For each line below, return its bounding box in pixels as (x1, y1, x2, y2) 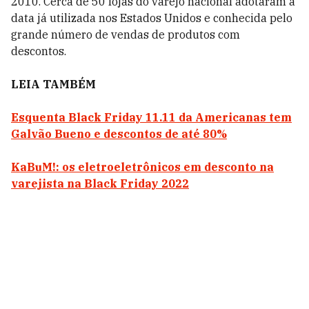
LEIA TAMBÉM (11, 77, 96, 91)
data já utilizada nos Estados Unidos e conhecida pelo (11, 11, 292, 25)
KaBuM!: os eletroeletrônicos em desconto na (11, 160, 274, 174)
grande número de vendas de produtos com (11, 28, 240, 41)
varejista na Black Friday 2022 (11, 177, 189, 190)
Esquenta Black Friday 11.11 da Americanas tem (11, 110, 292, 124)
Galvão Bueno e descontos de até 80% (11, 127, 227, 141)
